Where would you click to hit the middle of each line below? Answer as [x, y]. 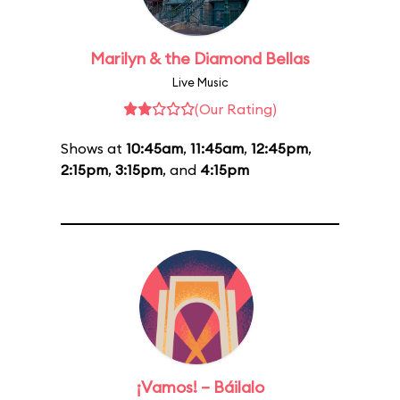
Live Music [200, 82]
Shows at [93, 148]
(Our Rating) [236, 109]
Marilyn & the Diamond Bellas [200, 58]
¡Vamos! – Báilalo [200, 387]
